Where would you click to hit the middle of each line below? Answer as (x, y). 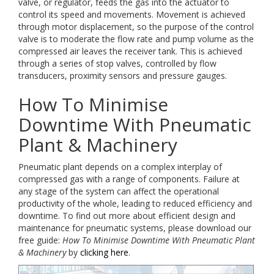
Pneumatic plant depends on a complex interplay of (120, 167)
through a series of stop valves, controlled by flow (117, 63)
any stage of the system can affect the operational (119, 191)
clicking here (104, 252)
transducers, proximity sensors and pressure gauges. (123, 76)
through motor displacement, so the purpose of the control (136, 27)
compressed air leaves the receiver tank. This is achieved (130, 51)
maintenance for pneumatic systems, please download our (135, 228)
